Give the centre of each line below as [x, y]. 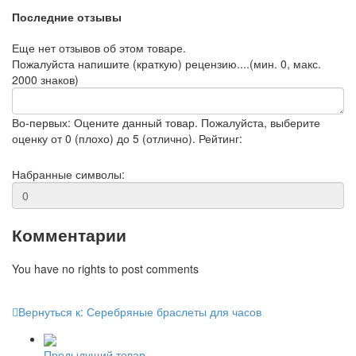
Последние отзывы [67, 17]
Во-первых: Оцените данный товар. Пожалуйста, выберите [166, 122]
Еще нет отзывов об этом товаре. [99, 47]
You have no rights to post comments [105, 268]
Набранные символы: [68, 174]
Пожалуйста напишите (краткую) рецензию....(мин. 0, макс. [166, 63]
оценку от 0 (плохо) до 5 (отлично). [104, 138]
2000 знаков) [45, 79]
